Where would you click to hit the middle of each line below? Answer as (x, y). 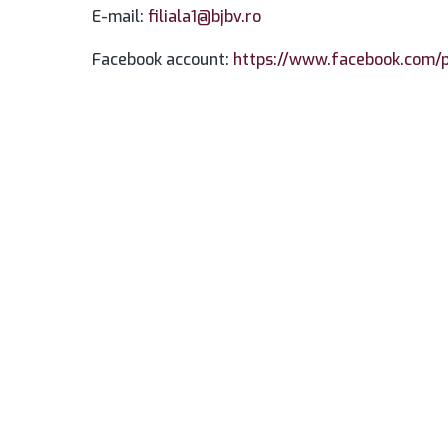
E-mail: (120, 16)
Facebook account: (162, 59)
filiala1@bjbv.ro (204, 16)
